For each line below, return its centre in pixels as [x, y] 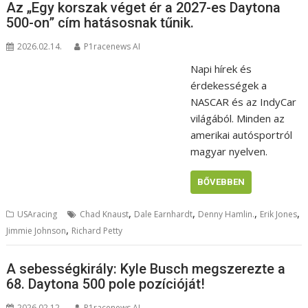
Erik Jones [279, 214]
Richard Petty [97, 231]
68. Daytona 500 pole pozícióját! [106, 284]
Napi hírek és [221, 69]
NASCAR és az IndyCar [243, 102]
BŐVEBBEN [221, 182]
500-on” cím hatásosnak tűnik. [100, 23]
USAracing [37, 214]
